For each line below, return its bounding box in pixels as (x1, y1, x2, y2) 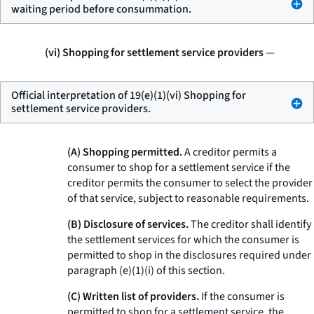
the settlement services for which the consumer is (67, 232, 299, 247)
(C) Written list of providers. (67, 289, 199, 304)
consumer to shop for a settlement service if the (67, 160, 290, 175)
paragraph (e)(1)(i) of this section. (67, 263, 225, 278)
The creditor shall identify (189, 217, 311, 232)
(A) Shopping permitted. (67, 144, 182, 160)
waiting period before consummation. (11, 1, 191, 17)
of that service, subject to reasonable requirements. (67, 191, 309, 206)
